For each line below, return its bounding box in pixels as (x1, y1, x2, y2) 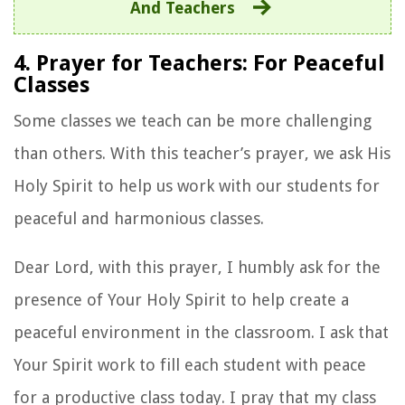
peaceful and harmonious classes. (14, 208, 264, 228)
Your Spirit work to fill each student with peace (14, 354, 366, 374)
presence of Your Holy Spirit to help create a (14, 289, 349, 309)
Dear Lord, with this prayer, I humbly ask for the (14, 257, 381, 277)
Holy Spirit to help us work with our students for (14, 175, 380, 195)
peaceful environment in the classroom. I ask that (14, 322, 389, 342)
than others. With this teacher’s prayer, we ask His (14, 143, 391, 163)
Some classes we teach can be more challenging (14, 110, 372, 130)
